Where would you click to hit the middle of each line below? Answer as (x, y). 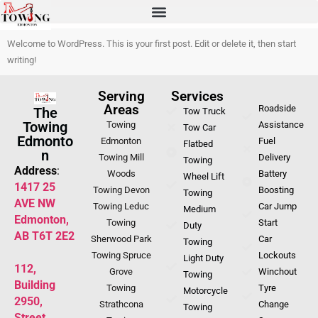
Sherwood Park (121, 239)
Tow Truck (204, 111)
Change (273, 304)
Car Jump (277, 206)
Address (35, 171)
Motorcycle (205, 291)
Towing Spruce (121, 255)
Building (35, 285)
